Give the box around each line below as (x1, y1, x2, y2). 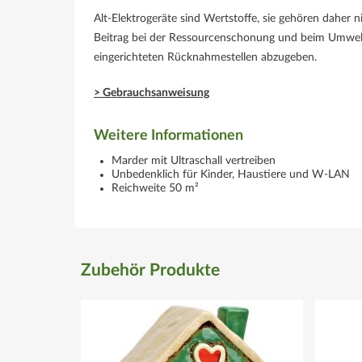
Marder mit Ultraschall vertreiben (112, 155, 276, 166)
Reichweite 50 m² (112, 183, 199, 194)
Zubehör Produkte (81, 262, 220, 279)
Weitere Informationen (94, 128, 243, 143)
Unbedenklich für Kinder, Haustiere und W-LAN (112, 169, 350, 180)
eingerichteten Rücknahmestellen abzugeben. (94, 52, 317, 63)
